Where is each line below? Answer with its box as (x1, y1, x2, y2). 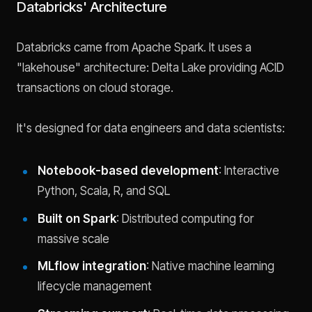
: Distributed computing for (116, 211, 253, 226)
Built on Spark (37, 211, 116, 226)
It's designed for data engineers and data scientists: (17, 121, 285, 136)
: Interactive (218, 163, 279, 178)
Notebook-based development (37, 163, 219, 178)
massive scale (37, 231, 109, 246)
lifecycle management (37, 279, 152, 294)
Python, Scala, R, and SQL (37, 183, 170, 198)
